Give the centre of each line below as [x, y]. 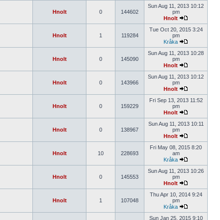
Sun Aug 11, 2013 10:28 [176, 53]
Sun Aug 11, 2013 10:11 [176, 124]
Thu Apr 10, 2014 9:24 [176, 194]
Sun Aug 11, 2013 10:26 [176, 171]
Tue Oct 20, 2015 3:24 [176, 29]
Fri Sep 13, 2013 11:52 [176, 100]
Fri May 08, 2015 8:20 [176, 147]
